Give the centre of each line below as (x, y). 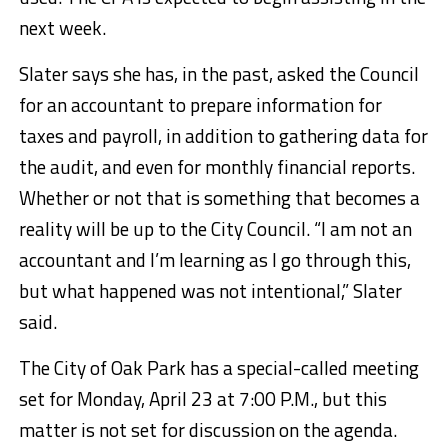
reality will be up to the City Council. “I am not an (215, 228)
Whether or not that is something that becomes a (219, 197)
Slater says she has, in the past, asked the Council (218, 73)
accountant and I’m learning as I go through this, (214, 259)
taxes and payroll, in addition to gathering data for (223, 135)
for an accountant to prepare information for (200, 104)
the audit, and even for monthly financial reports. (216, 166)
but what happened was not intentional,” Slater (210, 290)
